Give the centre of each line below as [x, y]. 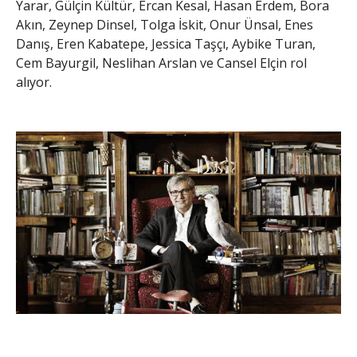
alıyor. [34, 82]
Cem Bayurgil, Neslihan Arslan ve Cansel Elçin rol [161, 63]
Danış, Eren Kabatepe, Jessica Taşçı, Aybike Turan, [166, 43]
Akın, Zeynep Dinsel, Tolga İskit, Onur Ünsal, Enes [165, 24]
